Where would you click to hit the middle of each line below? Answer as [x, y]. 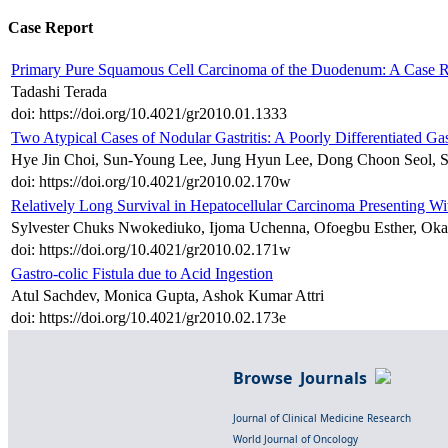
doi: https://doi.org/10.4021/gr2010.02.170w [151, 182]
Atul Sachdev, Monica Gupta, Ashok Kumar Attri [167, 296]
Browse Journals [304, 378]
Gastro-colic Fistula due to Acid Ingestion [142, 274]
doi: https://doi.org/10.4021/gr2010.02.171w [151, 250]
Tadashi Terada [59, 92]
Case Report [50, 28]
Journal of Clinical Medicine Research [322, 418]
